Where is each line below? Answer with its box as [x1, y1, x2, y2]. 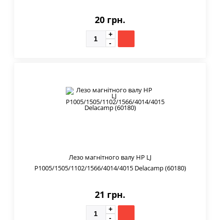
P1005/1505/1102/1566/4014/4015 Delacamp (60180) [34, 163, 186, 172]
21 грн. [95, 188, 125, 200]
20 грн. [95, 13, 125, 26]
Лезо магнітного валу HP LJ [69, 152, 151, 162]
